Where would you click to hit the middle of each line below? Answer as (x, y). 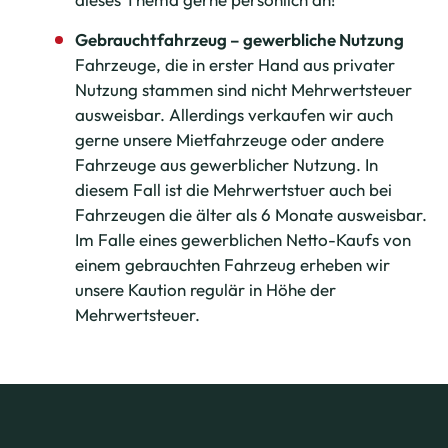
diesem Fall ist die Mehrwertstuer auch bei (233, 189)
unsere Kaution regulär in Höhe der (205, 289)
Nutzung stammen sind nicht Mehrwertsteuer (243, 89)
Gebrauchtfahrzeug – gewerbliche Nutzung (239, 39)
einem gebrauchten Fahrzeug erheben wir (232, 264)
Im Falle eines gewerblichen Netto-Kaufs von (243, 239)
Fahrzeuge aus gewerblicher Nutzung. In (226, 164)
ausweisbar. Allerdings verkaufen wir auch (234, 114)
